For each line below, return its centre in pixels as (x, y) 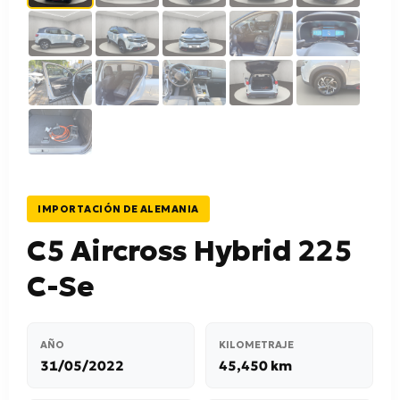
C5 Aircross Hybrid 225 (189, 251)
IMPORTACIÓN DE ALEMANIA (118, 209)
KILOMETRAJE (256, 345)
